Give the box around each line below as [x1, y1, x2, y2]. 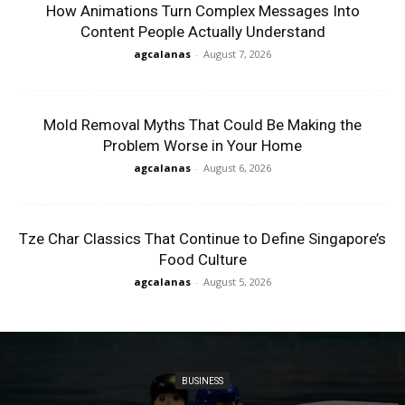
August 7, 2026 [203, 46, 271, 61]
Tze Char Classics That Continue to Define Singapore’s [19, 229, 386, 248]
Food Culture [158, 250, 247, 268]
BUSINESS [182, 375, 223, 386]
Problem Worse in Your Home [103, 136, 302, 155]
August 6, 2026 [203, 160, 271, 174]
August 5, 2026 [203, 274, 271, 288]
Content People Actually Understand [80, 22, 325, 41]
